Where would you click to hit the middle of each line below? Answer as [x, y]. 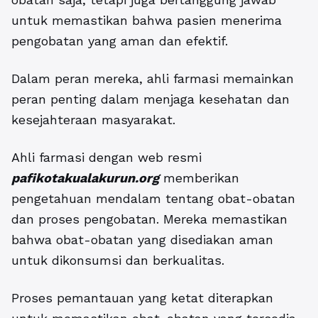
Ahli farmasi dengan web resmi [106, 158]
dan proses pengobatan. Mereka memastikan [149, 219]
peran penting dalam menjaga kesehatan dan [150, 99]
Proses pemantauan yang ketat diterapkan [142, 298]
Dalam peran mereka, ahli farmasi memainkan [153, 79]
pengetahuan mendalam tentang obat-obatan [153, 199]
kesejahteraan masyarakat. [93, 120]
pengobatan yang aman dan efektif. [120, 41]
